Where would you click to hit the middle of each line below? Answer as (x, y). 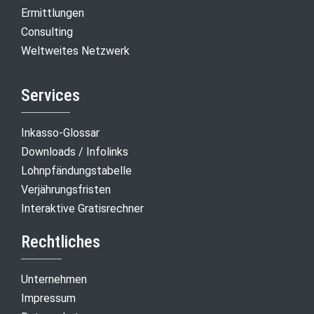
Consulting (47, 32)
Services (50, 95)
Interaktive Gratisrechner (82, 208)
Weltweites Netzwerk (75, 50)
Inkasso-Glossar (60, 132)
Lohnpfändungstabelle (76, 170)
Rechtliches (61, 241)
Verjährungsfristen (66, 189)
